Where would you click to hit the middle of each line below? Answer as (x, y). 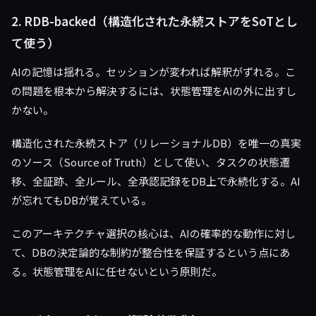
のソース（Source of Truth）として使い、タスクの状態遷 (151, 162)
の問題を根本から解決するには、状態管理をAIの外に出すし (154, 91)
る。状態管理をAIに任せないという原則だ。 (117, 271)
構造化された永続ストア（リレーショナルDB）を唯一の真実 (156, 143)
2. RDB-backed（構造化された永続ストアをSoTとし (154, 21)
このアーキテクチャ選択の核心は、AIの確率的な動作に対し (153, 233)
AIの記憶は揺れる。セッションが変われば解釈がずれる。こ (153, 72)
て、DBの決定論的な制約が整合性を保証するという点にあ (151, 252)
